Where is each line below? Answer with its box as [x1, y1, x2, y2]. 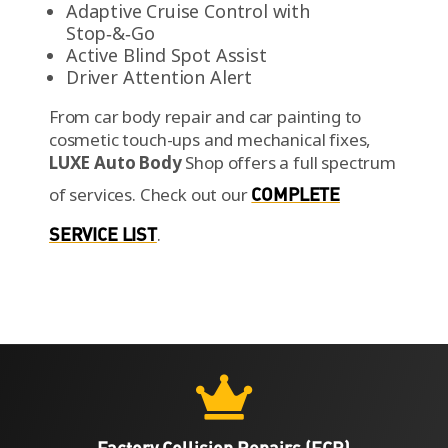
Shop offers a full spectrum [181, 150, 396, 174]
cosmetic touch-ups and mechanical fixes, [48, 127, 372, 151]
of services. [48, 182, 140, 206]
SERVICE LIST [48, 222, 157, 245]
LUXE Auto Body [48, 150, 182, 174]
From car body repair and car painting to [48, 104, 362, 128]
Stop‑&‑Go [65, 20, 155, 45]
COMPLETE [251, 182, 340, 205]
